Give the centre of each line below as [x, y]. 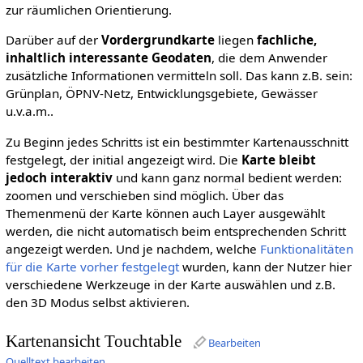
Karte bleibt [278, 159]
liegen [235, 40]
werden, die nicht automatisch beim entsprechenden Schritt [175, 231]
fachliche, [286, 40]
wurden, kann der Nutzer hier [265, 266]
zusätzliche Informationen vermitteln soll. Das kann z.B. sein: [179, 76]
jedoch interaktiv [59, 177]
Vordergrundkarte [158, 40]
